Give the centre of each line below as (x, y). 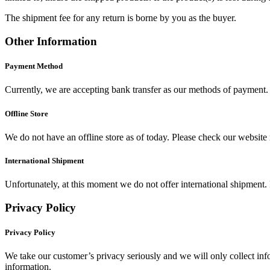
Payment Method (34, 66)
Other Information (51, 42)
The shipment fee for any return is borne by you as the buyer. (121, 18)
